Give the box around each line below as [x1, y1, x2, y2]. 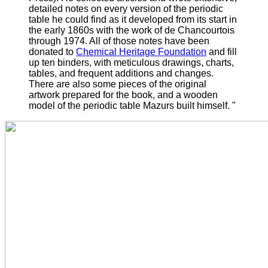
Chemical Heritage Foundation [76, 47, 206, 57]
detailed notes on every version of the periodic [29, 4, 223, 14]
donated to [29, 47, 76, 57]
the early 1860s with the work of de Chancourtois [29, 25, 234, 36]
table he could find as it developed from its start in [29, 14, 237, 25]
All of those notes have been [89, 36, 209, 47]
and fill [206, 47, 237, 57]
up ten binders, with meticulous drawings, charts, [29, 57, 234, 68]
